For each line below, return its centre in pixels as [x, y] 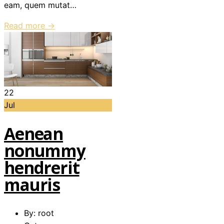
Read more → [29, 25]
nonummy [45, 150]
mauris [32, 184]
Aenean [34, 133]
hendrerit [42, 167]
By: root [39, 213]
